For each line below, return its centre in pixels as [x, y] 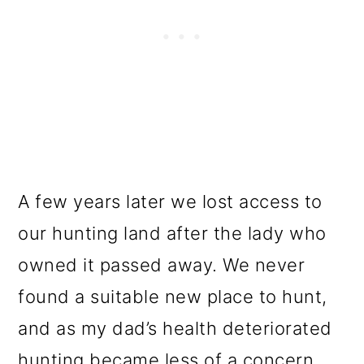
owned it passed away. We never [162, 264]
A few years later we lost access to [170, 201]
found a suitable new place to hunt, [173, 296]
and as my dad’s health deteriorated [175, 328]
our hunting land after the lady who [172, 233]
